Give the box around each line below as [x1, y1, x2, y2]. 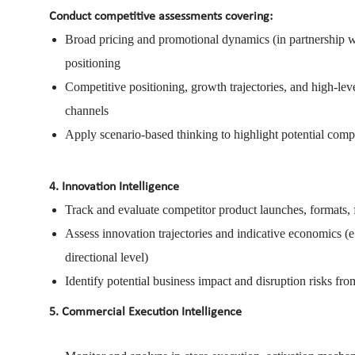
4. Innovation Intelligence [49, 180, 179, 193]
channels [65, 103, 109, 117]
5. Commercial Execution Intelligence [49, 305, 242, 319]
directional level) [65, 250, 148, 264]
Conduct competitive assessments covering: [49, 10, 273, 23]
